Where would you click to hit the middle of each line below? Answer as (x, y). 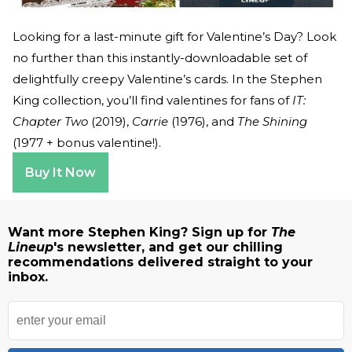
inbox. (28, 277)
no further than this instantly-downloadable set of (160, 57)
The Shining (272, 121)
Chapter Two (50, 121)
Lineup (31, 247)
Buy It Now (60, 172)
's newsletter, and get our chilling (168, 247)
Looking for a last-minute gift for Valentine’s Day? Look (174, 36)
